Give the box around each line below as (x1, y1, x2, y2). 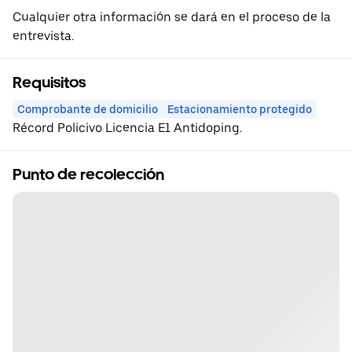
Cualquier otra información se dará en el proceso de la (13, 9, 331, 25)
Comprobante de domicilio (17, 103, 158, 116)
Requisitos (13, 73, 86, 93)
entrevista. (13, 28, 74, 44)
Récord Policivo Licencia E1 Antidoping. (13, 120, 242, 136)
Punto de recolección (13, 165, 164, 185)
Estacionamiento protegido (167, 103, 312, 116)
